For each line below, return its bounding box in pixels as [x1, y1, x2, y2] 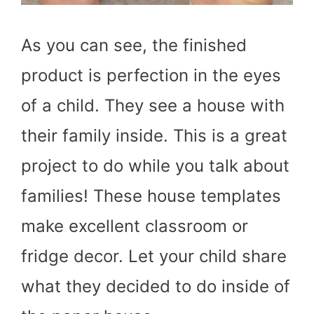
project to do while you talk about [21, 156, 289, 177]
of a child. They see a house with [21, 95, 285, 116]
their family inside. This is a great [21, 125, 287, 146]
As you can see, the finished [21, 35, 247, 56]
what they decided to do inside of [21, 276, 290, 297]
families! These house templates [21, 186, 281, 207]
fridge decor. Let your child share [21, 246, 287, 267]
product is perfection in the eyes [21, 65, 281, 86]
